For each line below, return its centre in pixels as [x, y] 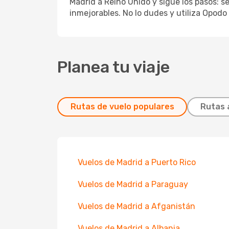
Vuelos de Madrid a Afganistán [136, 206]
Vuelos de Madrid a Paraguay [133, 184]
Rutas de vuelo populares [122, 107]
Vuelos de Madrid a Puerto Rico [137, 162]
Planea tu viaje [113, 67]
